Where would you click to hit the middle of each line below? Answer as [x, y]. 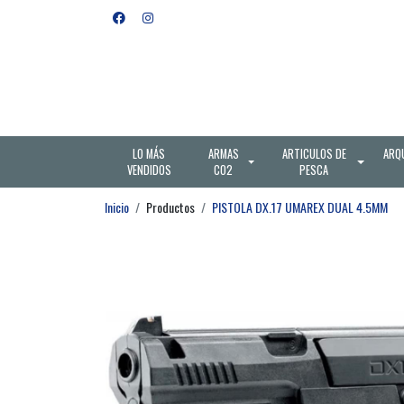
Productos [170, 207]
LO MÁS [149, 153]
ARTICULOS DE [314, 153]
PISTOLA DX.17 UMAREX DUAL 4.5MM [300, 207]
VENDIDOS [149, 170]
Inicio [117, 207]
